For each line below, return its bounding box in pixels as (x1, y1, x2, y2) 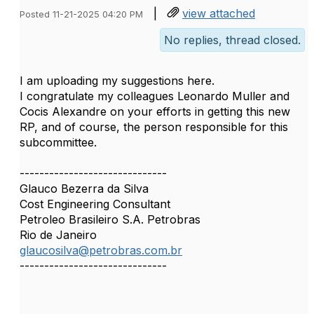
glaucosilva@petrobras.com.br (20, 243, 182, 257)
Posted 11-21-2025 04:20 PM (20, 9, 143, 20)
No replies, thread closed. (164, 33, 301, 47)
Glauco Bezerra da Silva (20, 182, 149, 196)
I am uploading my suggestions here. (20, 74, 214, 88)
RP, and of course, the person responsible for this (20, 120, 288, 134)
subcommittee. (20, 135, 97, 149)
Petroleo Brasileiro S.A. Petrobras (20, 212, 200, 226)
